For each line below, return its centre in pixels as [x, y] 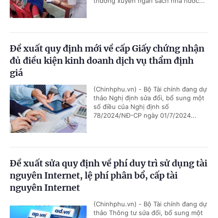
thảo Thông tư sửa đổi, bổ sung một [148, 212]
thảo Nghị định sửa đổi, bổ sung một [149, 98]
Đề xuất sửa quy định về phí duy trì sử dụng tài [109, 163]
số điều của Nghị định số [131, 106]
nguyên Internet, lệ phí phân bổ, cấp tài [94, 175]
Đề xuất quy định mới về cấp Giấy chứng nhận [107, 48]
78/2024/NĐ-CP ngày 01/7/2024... [145, 115]
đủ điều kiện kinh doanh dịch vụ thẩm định [102, 60]
